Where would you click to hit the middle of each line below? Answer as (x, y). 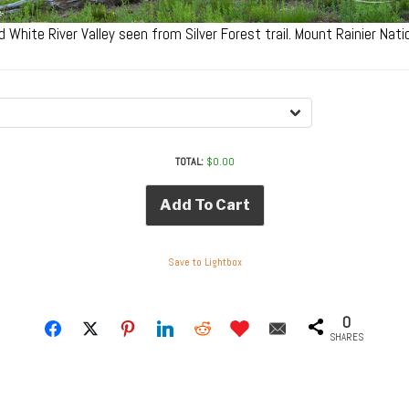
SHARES (347, 337)
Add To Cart (204, 204)
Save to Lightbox (204, 262)
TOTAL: (189, 161)
